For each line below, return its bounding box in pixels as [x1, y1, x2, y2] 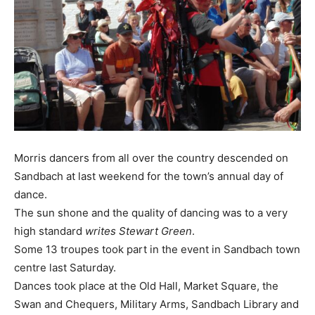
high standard [14, 224, 85, 238]
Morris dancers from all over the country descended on [14, 151, 288, 165]
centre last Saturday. [14, 261, 116, 274]
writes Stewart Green [85, 224, 192, 238]
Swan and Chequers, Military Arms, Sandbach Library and [14, 297, 299, 311]
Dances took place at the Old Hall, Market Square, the [14, 279, 278, 292]
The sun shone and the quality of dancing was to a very [14, 206, 288, 219]
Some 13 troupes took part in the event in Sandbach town [14, 243, 300, 256]
